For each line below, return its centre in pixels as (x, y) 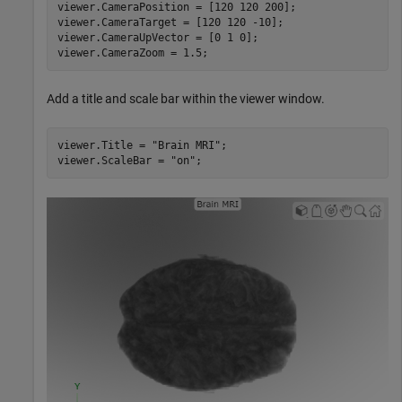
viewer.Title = (104, 145)
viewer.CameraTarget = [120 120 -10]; (170, 22)
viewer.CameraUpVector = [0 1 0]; (157, 37)
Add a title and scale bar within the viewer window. (186, 99)
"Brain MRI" (186, 145)
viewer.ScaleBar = (114, 160)
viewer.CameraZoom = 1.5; (132, 52)
